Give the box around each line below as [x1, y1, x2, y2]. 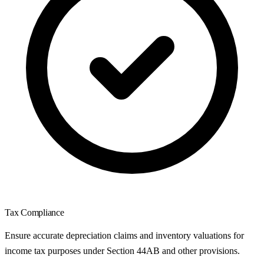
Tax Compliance [5, 207, 64, 218]
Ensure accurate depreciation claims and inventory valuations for [5, 230, 244, 241]
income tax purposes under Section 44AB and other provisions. [5, 246, 240, 256]
